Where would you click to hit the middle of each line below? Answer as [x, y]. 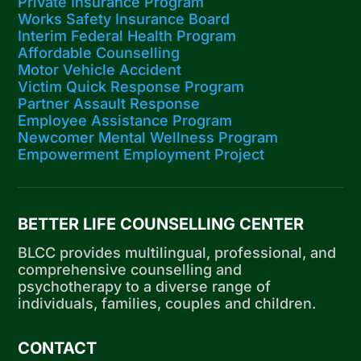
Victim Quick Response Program [131, 87]
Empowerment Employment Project [141, 155]
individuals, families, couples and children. [167, 304]
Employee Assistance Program [125, 121]
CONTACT [58, 349]
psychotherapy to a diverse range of [145, 287]
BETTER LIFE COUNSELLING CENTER [161, 224]
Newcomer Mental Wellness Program [148, 138]
